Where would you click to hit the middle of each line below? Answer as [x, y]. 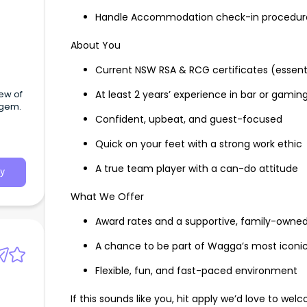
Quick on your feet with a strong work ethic [199, 144]
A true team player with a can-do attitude [197, 169]
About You [96, 46]
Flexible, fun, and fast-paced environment [196, 271]
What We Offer [107, 197]
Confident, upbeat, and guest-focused [189, 120]
